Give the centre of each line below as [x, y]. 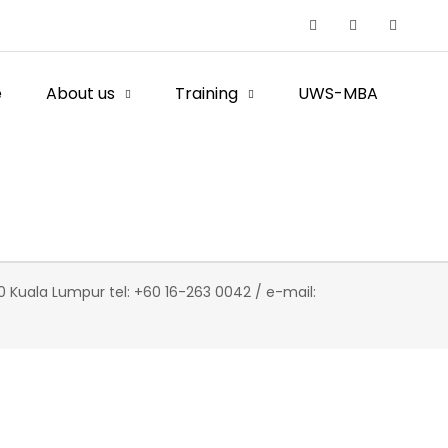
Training [206, 93]
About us [80, 93]
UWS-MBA [338, 93]
